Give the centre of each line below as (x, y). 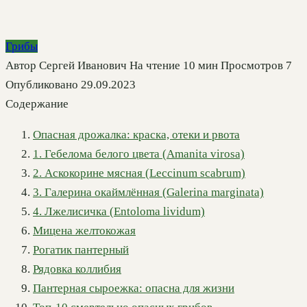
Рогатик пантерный (81, 250)
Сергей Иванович (83, 66)
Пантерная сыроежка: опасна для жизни (134, 288)
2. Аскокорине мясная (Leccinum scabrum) (139, 173)
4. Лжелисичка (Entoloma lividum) (119, 212)
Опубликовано (42, 85)
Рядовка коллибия (77, 269)
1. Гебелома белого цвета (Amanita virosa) (139, 154)
